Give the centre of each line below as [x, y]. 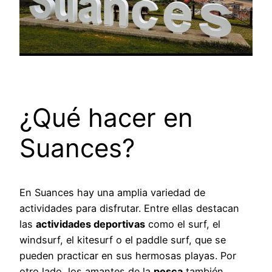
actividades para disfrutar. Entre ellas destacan [129, 208]
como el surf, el [183, 224]
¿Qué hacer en [106, 117]
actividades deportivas [90, 224]
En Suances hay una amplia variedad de [112, 192]
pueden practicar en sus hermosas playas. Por [128, 255]
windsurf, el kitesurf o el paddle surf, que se [123, 240]
